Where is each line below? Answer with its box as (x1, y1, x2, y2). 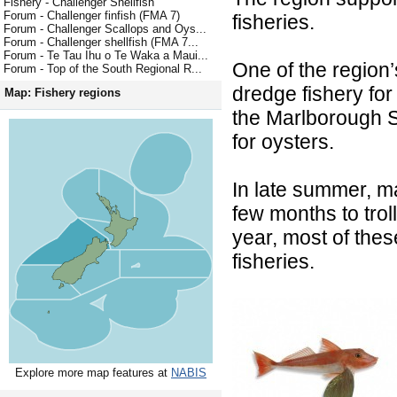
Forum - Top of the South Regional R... (4, 62, 202, 76)
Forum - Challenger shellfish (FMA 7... (4, 35, 198, 50)
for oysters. (232, 130, 334, 154)
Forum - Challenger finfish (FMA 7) (4, 9, 180, 23)
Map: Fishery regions (4, 86, 121, 100)
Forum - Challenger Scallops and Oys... (4, 22, 206, 36)
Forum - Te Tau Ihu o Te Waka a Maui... (4, 49, 208, 63)
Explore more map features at (15, 366, 171, 380)
